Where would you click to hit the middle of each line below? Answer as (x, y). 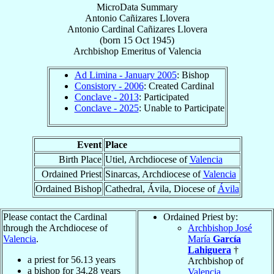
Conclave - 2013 (106, 97)
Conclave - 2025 (106, 108)
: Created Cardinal (179, 86)
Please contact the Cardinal (55, 217)
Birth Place (80, 160)
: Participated (164, 97)
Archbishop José (220, 228)
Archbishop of (216, 261)
